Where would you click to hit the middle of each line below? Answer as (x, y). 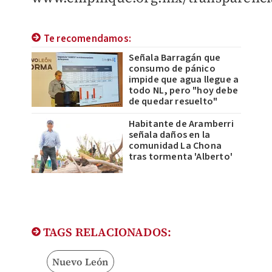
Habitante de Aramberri (181, 124)
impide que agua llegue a (184, 80)
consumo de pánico (172, 69)
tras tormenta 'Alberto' (181, 157)
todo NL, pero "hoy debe (183, 91)
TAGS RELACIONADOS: (106, 232)
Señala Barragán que (175, 58)
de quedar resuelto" (173, 102)
